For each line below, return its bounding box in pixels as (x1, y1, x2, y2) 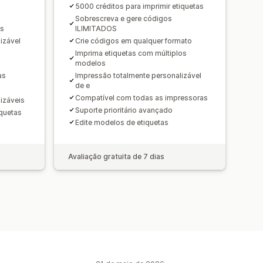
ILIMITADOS (75, 23, 117, 33)
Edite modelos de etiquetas (75, 117, 168, 127)
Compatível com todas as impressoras (75, 93, 208, 102)
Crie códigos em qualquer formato (75, 36, 192, 45)
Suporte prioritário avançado (75, 105, 173, 114)
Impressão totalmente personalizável (75, 70, 201, 80)
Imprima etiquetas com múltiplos (75, 48, 187, 58)
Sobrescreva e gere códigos (75, 14, 172, 23)
